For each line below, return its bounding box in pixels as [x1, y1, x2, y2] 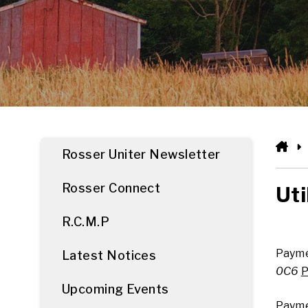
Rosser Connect [62, 181, 161, 195]
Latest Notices [62, 248, 157, 263]
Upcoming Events [62, 282, 169, 296]
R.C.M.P [62, 214, 110, 229]
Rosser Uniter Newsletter [62, 147, 221, 162]
